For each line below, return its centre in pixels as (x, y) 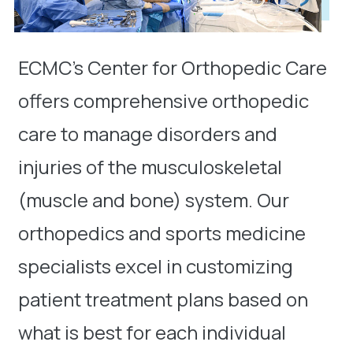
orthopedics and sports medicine (162, 233)
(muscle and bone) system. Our (154, 200)
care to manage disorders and (148, 134)
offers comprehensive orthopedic (163, 101)
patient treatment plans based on (163, 299)
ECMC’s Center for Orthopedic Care (173, 68)
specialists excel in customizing (156, 266)
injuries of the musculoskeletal (150, 167)
